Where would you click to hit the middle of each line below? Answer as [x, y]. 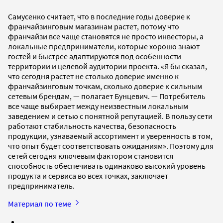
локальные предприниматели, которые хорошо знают [104, 46]
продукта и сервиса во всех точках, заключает [88, 175]
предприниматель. [41, 185]
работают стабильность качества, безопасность [92, 126]
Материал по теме [40, 203]
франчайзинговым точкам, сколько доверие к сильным [105, 86]
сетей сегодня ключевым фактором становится [91, 156]
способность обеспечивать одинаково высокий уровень [107, 166]
